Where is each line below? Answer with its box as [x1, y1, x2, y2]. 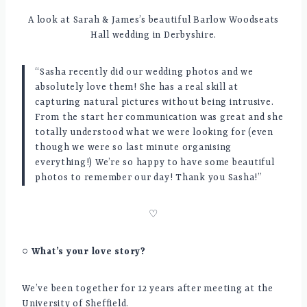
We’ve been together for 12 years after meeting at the [22, 284, 273, 295]
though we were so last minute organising [35, 143, 232, 153]
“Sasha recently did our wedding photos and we [35, 67, 254, 78]
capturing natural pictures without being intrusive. [35, 97, 274, 108]
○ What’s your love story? [22, 247, 146, 258]
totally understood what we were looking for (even [35, 127, 273, 138]
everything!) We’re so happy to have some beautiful [35, 158, 275, 169]
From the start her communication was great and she [35, 112, 284, 123]
